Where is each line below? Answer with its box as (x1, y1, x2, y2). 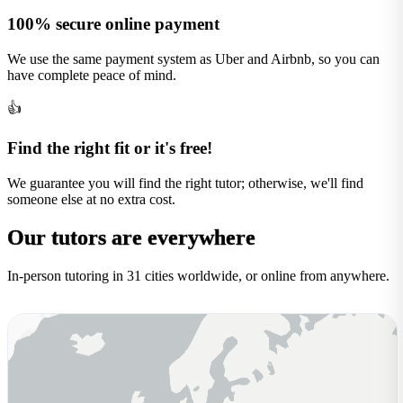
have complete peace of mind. (7, 67, 176, 83)
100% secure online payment (7, 13, 219, 33)
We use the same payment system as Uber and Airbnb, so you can (7, 50, 380, 67)
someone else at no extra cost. (7, 191, 175, 207)
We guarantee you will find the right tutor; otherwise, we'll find (7, 175, 363, 191)
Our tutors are (7, 225, 148, 249)
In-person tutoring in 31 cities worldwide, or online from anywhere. (7, 267, 390, 283)
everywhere (148, 225, 255, 249)
